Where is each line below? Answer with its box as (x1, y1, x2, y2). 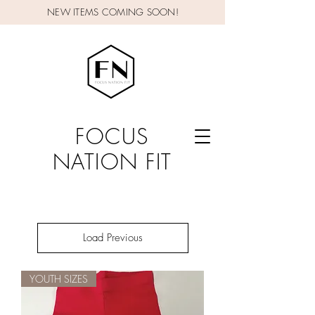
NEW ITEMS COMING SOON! (47, 6, 179, 18)
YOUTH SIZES (30, 272, 88, 285)
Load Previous (82, 231, 143, 245)
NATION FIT (52, 148, 172, 176)
